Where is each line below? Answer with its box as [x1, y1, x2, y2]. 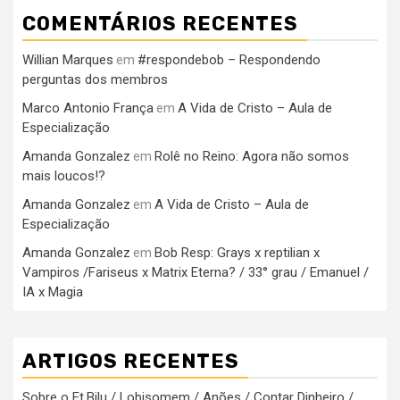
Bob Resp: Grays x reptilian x [154, 245, 320, 262]
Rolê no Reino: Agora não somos [154, 148, 349, 165]
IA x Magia [22, 284, 83, 301]
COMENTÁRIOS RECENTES [22, 12, 298, 37]
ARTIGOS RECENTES [22, 349, 239, 374]
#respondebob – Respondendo [137, 52, 321, 69]
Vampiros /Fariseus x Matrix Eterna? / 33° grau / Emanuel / [22, 264, 369, 281]
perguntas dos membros [22, 71, 168, 88]
